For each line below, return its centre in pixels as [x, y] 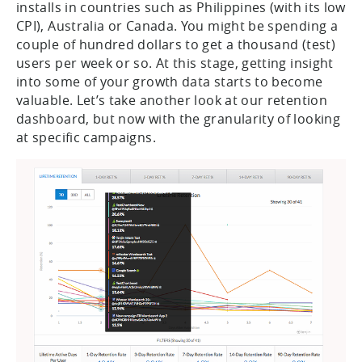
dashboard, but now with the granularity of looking [178, 119]
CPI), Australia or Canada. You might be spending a [177, 26]
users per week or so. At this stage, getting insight [175, 63]
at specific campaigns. [86, 138]
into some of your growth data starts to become [170, 82]
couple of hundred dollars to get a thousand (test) [176, 45]
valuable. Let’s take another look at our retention [172, 101]
